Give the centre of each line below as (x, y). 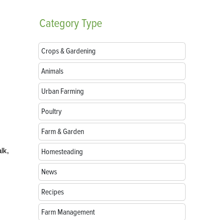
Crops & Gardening (69, 51)
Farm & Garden (63, 132)
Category (59, 23)
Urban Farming (63, 91)
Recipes (53, 192)
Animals (52, 71)
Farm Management (68, 212)
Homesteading (62, 152)
